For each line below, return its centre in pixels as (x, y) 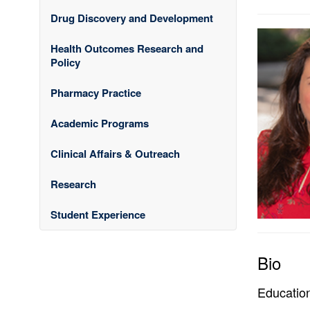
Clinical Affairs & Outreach (115, 153)
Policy (65, 62)
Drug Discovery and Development (132, 18)
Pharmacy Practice (96, 92)
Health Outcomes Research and (127, 48)
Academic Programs (100, 123)
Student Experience (98, 214)
